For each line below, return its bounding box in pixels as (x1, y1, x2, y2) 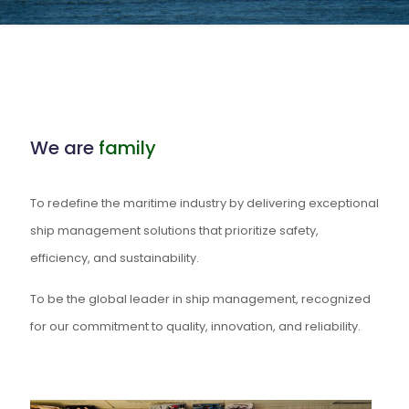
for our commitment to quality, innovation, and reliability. (30, 318, 361, 335)
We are (30, 135, 99, 161)
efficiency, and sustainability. (30, 249, 199, 267)
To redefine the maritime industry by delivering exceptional (30, 194, 379, 212)
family (99, 135, 156, 161)
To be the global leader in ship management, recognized (30, 290, 371, 308)
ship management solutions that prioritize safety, (30, 222, 319, 239)
